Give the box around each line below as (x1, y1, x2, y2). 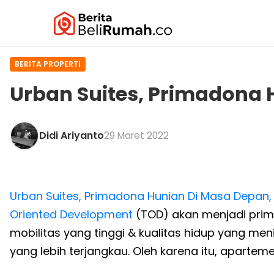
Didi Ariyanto (39, 128, 104, 143)
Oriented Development (10, 206, 133, 222)
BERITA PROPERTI (15, 59, 81, 69)
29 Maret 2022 (104, 128, 169, 142)
